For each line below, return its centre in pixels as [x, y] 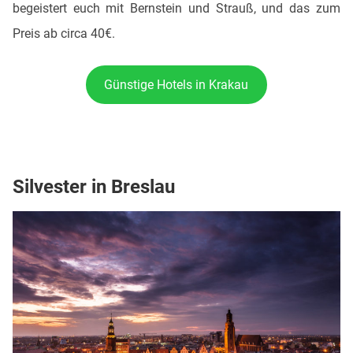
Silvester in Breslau [94, 187]
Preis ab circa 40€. [65, 33]
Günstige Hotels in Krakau [176, 84]
